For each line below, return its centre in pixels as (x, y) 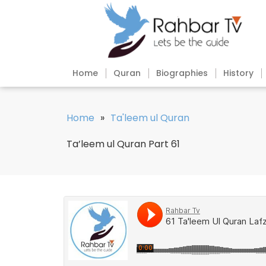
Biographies (182, 73)
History (238, 73)
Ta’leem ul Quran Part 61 (123, 144)
